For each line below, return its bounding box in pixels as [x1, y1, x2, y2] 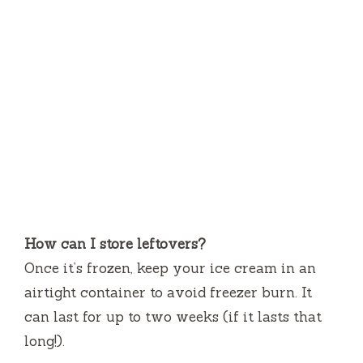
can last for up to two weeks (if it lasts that [24, 307, 322, 326]
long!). [24, 331, 65, 350]
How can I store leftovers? [24, 234, 206, 253]
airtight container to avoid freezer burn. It [24, 283, 312, 301]
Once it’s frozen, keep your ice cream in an [24, 258, 316, 277]
